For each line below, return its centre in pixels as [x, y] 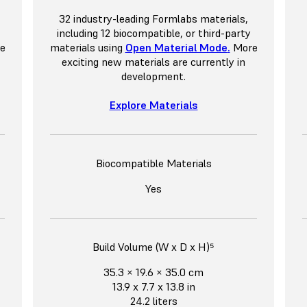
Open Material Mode [176, 48]
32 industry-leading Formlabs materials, [153, 19]
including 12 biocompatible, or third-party [153, 33]
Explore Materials [153, 105]
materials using [87, 48]
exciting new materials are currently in [153, 62]
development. [153, 76]
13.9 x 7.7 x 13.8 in [153, 287]
